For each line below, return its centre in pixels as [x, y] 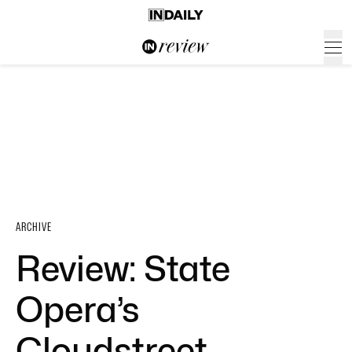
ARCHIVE [34, 227]
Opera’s [78, 310]
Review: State [123, 269]
